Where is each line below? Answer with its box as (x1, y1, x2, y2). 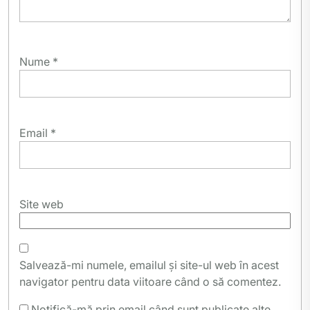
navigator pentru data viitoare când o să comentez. (19, 275, 281, 289)
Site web (19, 197, 64, 212)
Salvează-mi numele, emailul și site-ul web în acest (19, 258, 279, 273)
